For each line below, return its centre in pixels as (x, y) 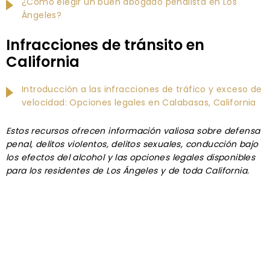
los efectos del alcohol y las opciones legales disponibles (131, 157)
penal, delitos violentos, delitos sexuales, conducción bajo (132, 144)
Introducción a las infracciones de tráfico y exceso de (142, 89)
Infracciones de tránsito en (105, 45)
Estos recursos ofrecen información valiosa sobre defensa (133, 130)
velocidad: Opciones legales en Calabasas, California (139, 102)
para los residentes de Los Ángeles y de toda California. (128, 170)
